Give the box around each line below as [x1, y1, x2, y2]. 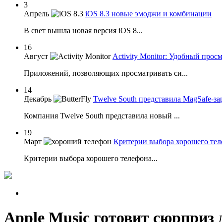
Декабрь [24, 95, 52, 104]
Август [24, 52, 48, 61]
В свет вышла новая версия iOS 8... [24, 26, 143, 35]
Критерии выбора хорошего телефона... [24, 154, 158, 163]
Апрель [24, 9, 49, 18]
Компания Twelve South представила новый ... [24, 111, 180, 120]
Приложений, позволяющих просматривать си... [24, 69, 188, 78]
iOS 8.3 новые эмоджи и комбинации [85, 9, 212, 18]
